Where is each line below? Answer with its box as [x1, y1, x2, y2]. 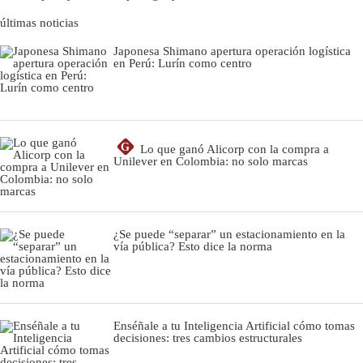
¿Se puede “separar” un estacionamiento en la [113, 228, 345, 241]
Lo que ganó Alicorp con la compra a [140, 143, 329, 156]
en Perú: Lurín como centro [113, 57, 252, 70]
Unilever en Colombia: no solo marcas [113, 155, 308, 169]
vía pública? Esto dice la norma [113, 240, 272, 254]
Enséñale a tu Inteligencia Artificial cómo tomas [113, 319, 355, 333]
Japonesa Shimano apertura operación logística [113, 45, 351, 58]
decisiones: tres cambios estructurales [113, 331, 302, 345]
